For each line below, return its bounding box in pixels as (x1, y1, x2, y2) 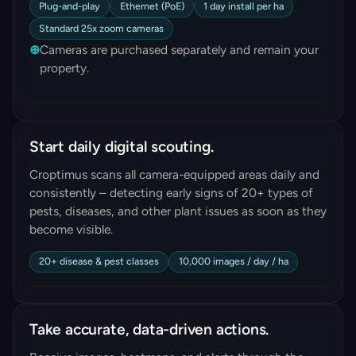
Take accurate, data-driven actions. (29, 320, 269, 339)
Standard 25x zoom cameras (39, 21, 164, 34)
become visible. (29, 221, 113, 237)
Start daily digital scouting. (29, 137, 214, 157)
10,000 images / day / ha (178, 255, 288, 268)
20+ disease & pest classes (39, 255, 160, 268)
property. (40, 60, 89, 76)
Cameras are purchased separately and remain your (40, 42, 319, 58)
